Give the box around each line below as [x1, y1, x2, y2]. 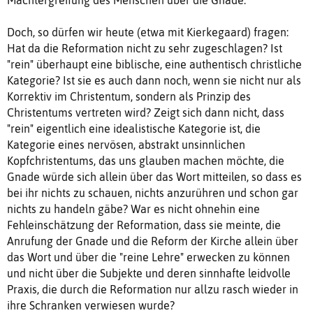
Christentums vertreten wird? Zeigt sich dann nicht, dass [7, 105, 284, 119]
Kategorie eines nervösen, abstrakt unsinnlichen [7, 138, 245, 151]
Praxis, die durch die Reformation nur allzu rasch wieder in [7, 282, 298, 296]
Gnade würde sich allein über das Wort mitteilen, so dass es [7, 170, 302, 183]
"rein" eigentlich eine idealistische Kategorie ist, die [7, 122, 261, 135]
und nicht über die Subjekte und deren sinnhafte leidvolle [7, 266, 291, 279]
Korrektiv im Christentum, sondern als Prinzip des [7, 89, 251, 103]
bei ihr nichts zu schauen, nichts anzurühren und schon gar [7, 186, 298, 199]
